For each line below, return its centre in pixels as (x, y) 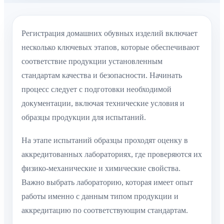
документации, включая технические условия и (103, 103)
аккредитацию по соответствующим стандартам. (105, 210)
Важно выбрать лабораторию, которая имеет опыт (107, 182)
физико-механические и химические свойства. (101, 168)
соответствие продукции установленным (92, 61)
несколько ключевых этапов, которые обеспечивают (110, 47)
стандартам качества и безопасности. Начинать (102, 75)
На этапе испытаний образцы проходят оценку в (105, 140)
